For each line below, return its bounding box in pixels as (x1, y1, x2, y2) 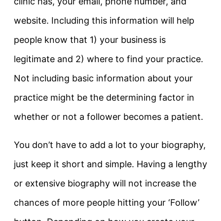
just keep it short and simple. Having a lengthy (14, 159, 207, 170)
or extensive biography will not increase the (14, 178, 196, 189)
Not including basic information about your (14, 73, 193, 84)
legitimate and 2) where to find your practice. (14, 54, 203, 65)
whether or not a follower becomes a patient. (14, 111, 203, 122)
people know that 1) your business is (14, 35, 166, 45)
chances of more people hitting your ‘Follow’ (14, 197, 199, 208)
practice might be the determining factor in (14, 92, 194, 103)
